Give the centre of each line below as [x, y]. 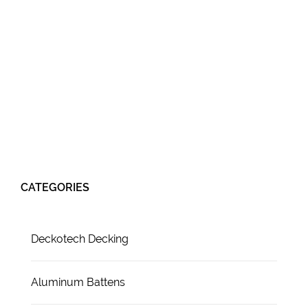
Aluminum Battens [78, 282]
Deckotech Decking [80, 239]
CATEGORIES [55, 187]
